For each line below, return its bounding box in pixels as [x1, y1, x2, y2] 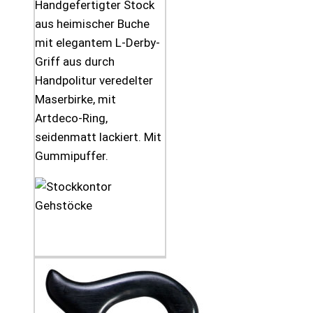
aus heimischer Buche [35, 17, 150, 31]
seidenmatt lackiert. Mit [35, 130, 161, 145]
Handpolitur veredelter [35, 73, 153, 88]
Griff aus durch [35, 54, 115, 69]
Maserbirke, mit [35, 92, 116, 107]
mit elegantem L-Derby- [35, 36, 160, 50]
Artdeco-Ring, [35, 111, 108, 126]
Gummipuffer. [35, 149, 108, 163]
